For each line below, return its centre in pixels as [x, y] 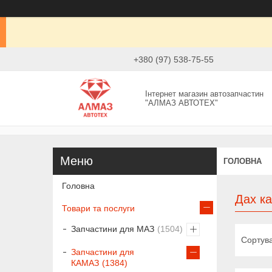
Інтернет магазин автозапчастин [205, 93]
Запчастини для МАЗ [113, 229]
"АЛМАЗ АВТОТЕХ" [182, 103]
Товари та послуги [98, 208]
